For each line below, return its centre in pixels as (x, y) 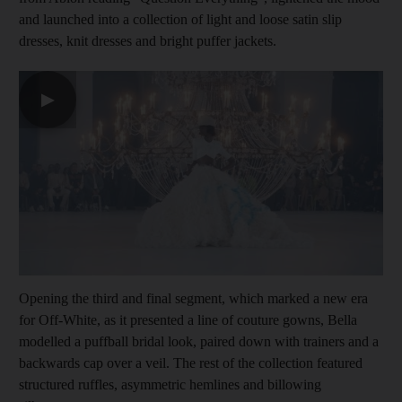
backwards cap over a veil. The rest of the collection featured (191, 363)
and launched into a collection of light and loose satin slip (180, 19)
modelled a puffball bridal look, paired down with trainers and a (199, 342)
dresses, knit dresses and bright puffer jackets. (148, 41)
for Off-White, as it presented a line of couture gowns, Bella (188, 320)
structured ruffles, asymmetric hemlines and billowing (170, 385)
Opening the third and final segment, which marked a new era (193, 299)
